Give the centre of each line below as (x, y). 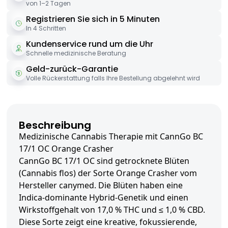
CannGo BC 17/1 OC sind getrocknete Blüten (104, 161)
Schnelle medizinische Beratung (76, 53)
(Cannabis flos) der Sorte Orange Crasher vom (108, 173)
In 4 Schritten (46, 28)
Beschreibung (55, 125)
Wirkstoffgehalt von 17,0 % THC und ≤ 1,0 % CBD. (112, 210)
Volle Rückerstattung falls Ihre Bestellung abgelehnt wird (113, 78)
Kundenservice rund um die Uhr (90, 44)
